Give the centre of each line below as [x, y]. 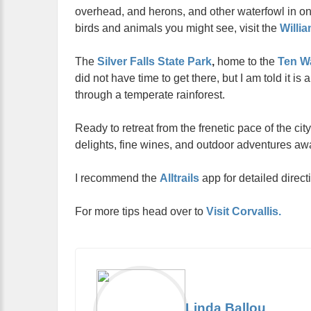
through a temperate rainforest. [150, 95]
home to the [245, 62]
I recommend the [117, 178]
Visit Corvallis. [244, 212]
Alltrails [179, 178]
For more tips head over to [141, 212]
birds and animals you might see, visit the [177, 28]
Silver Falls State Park [154, 62]
